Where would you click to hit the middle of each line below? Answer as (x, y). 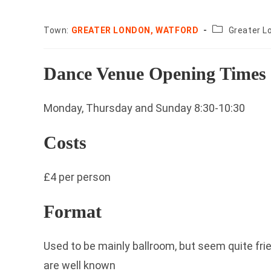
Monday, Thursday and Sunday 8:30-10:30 (144, 108)
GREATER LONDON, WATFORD (135, 30)
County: (228, 28)
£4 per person (77, 177)
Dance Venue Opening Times (155, 73)
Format (73, 211)
